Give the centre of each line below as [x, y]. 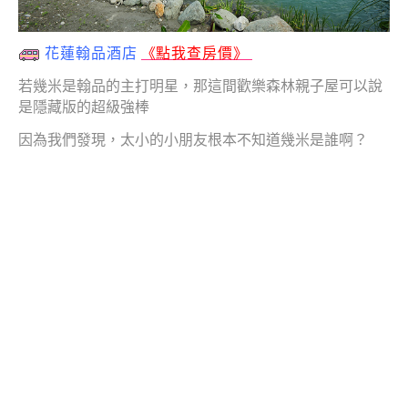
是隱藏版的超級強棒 [84, 107]
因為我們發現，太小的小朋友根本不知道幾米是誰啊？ [193, 140]
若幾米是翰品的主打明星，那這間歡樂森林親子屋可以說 [200, 87]
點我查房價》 [202, 54]
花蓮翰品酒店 [91, 54]
